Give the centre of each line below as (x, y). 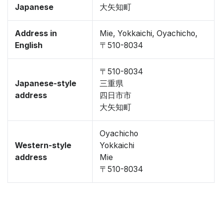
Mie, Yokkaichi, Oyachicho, (149, 33)
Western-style (43, 145)
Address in (36, 33)
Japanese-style (46, 83)
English (29, 45)
